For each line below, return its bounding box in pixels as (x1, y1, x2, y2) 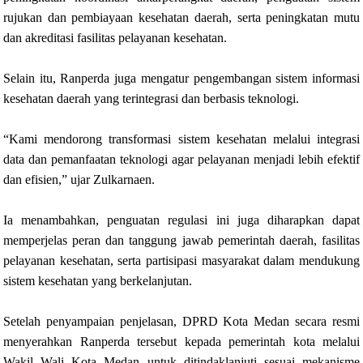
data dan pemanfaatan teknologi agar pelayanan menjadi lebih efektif (3, 152, 360, 167)
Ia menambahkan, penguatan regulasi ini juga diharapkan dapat (3, 213, 360, 228)
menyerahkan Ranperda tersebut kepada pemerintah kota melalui (3, 335, 360, 349)
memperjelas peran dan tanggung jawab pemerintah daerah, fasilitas (3, 233, 360, 248)
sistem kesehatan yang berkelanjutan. (3, 274, 192, 288)
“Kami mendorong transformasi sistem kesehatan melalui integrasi (3, 132, 360, 147)
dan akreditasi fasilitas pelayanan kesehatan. (3, 31, 227, 45)
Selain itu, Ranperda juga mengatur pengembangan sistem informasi (3, 71, 360, 86)
